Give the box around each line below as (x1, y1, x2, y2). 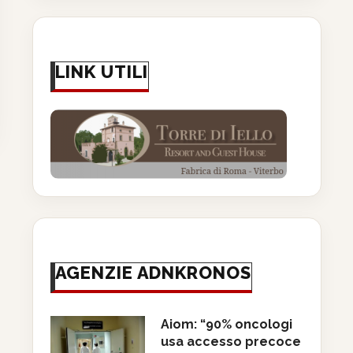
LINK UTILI (54, 61, 149, 83)
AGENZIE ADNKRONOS (54, 262, 251, 284)
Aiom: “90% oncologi (160, 317, 292, 333)
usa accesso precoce (160, 334, 301, 350)
